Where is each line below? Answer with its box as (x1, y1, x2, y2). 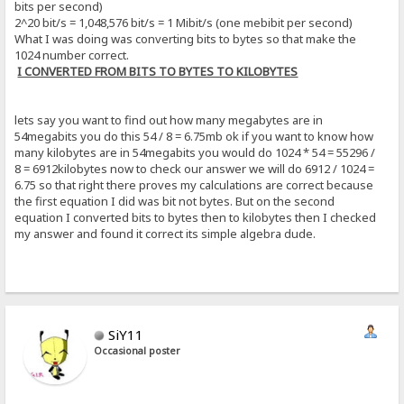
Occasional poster (94, 344, 181, 357)
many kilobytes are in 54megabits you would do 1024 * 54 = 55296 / (14, 143, 376, 161)
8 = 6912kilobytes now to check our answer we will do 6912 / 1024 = (14, 160, 375, 177)
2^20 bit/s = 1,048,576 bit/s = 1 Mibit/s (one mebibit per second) (14, 14, 353, 31)
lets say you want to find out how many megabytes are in (14, 111, 324, 128)
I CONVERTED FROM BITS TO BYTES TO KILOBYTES (17, 62, 298, 79)
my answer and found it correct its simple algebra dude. (14, 225, 317, 242)
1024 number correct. (14, 46, 130, 63)
